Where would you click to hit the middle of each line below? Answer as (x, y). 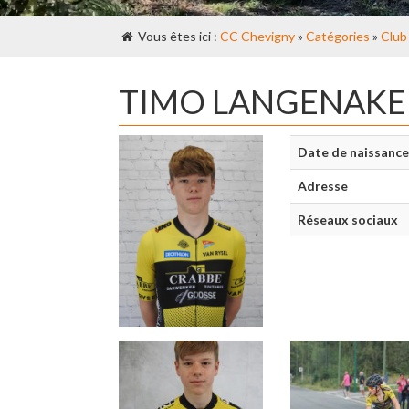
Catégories (338, 36)
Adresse (322, 186)
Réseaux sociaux (347, 220)
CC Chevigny (257, 36)
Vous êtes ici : (178, 36)
